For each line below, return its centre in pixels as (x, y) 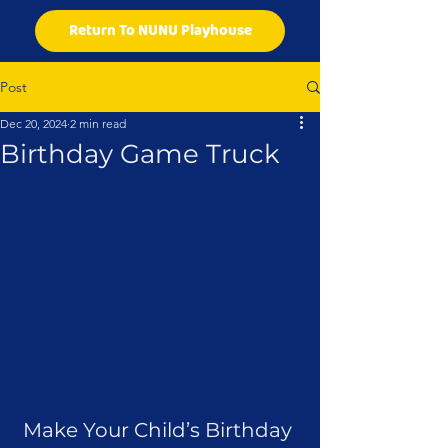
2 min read (98, 123)
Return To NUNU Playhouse (160, 31)
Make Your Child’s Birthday (160, 430)
